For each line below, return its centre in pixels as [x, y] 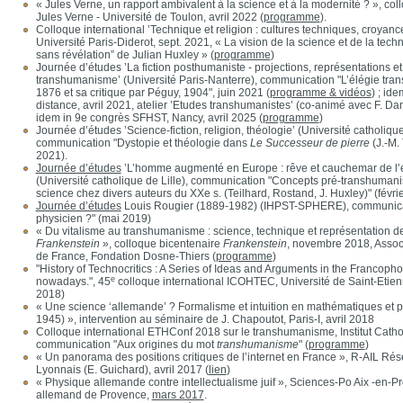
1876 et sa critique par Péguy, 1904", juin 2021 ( [152, 93]
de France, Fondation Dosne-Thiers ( [125, 256]
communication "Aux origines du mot [126, 345]
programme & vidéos [320, 93]
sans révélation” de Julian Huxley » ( [125, 55]
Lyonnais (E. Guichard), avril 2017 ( [122, 370]
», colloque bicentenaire [161, 244]
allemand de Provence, [94, 395]
